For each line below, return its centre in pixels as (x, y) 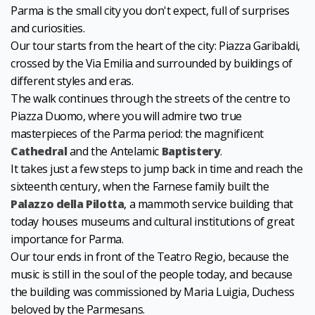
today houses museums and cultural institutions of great (153, 221)
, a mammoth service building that (208, 204)
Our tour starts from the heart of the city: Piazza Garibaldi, (155, 46)
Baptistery (191, 151)
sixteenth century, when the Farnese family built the (140, 186)
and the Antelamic (114, 151)
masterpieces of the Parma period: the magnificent (137, 134)
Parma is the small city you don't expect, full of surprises (150, 11)
